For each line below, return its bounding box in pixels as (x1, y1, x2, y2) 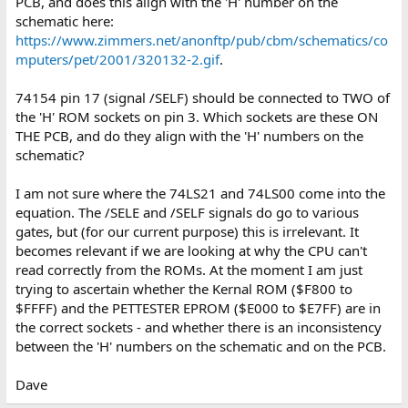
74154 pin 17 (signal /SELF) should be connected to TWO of (15, 88, 390, 107)
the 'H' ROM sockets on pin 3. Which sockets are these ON (15, 107, 378, 126)
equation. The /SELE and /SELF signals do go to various (15, 203, 359, 221)
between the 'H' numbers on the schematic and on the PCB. (15, 337, 386, 355)
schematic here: (15, 12, 114, 30)
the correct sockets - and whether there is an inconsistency (15, 318, 382, 336)
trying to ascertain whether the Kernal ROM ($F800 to (15, 280, 352, 298)
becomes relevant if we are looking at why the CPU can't (15, 241, 367, 260)
